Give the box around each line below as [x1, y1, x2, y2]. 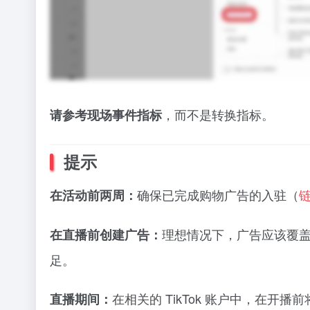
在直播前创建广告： [50, 226, 162, 244]
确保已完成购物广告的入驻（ [137, 185, 299, 204]
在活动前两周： [50, 186, 137, 205]
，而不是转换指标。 [162, 105, 274, 124]
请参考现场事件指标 [50, 106, 162, 125]
